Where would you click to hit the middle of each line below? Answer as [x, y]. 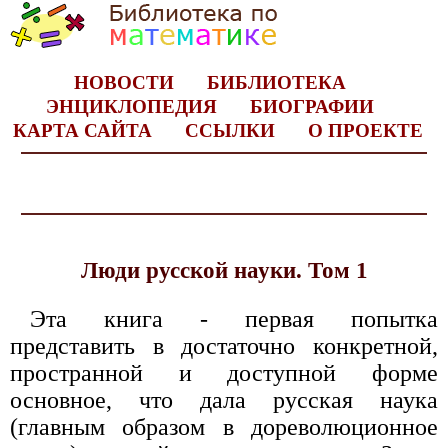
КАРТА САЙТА [82, 130]
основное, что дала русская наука [224, 400]
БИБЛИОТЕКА [276, 82]
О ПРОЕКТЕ [365, 130]
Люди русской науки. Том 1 [224, 271]
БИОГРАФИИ [312, 106]
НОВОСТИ [124, 82]
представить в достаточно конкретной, [224, 346]
